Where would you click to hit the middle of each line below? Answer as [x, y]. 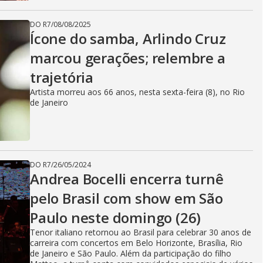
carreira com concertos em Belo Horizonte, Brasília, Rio [136, 243]
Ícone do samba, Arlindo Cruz [128, 38]
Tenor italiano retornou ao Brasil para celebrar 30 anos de [141, 232]
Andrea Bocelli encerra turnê [127, 179]
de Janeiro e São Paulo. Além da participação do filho [131, 253]
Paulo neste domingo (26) [116, 218]
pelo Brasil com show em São [127, 198]
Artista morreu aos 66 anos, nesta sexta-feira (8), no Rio [137, 92]
